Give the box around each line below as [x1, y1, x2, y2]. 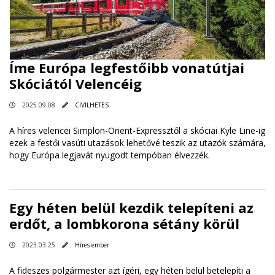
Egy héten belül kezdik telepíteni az [9, 198, 254, 217]
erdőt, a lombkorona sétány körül [9, 214, 239, 233]
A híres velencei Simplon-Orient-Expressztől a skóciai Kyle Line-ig [9, 124, 265, 136]
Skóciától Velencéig [9, 74, 142, 93]
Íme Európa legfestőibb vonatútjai [9, 58, 244, 77]
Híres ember [75, 240, 109, 249]
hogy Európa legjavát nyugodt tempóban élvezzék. [9, 149, 210, 161]
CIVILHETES [75, 100, 109, 109]
